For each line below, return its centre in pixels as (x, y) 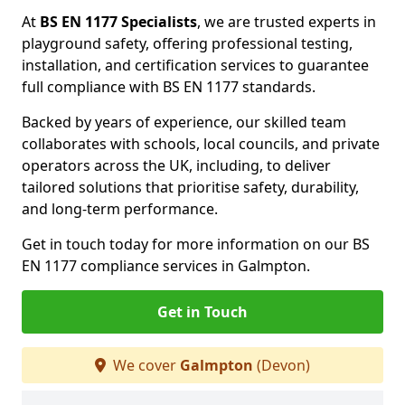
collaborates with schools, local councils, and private (201, 144)
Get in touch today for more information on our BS (196, 244)
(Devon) (282, 365)
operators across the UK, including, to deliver (176, 165)
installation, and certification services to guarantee (195, 65)
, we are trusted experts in (287, 22)
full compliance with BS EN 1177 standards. (169, 87)
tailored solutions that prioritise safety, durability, (190, 187)
